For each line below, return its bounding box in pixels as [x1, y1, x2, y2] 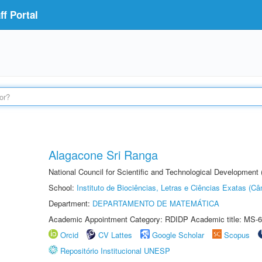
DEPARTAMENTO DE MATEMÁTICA [92, 198, 219, 209]
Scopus [224, 229, 250, 240]
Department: [49, 198, 92, 209]
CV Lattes [98, 229, 132, 240]
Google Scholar [152, 229, 204, 240]
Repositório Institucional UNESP [60, 245, 170, 256]
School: [49, 182, 77, 193]
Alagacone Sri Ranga [49, 146, 158, 163]
